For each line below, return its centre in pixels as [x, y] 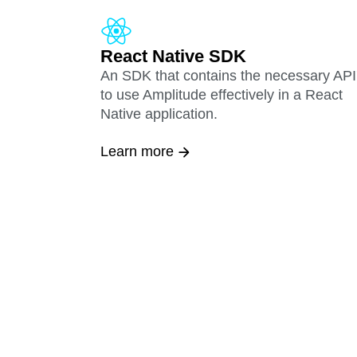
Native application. [159, 114]
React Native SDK [173, 57]
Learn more [137, 152]
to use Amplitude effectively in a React [222, 95]
